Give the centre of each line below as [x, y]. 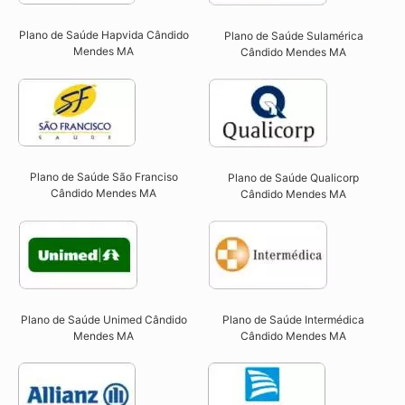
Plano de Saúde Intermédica [294, 320]
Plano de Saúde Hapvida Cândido [104, 35]
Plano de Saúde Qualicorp [294, 178]
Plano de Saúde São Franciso [104, 177]
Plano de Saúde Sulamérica [293, 36]
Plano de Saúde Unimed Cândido [104, 320]
